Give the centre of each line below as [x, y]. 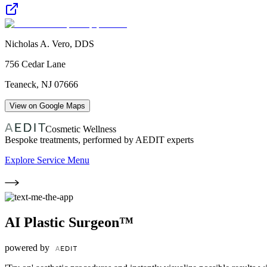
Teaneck [21, 84]
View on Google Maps [47, 105]
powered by [28, 247]
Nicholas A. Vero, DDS [49, 44]
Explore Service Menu [47, 160]
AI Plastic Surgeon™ [69, 222]
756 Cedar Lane [35, 64]
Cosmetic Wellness [81, 129]
